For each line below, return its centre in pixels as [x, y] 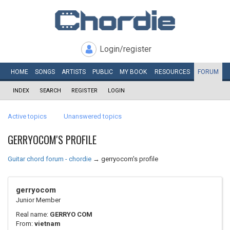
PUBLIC [102, 72]
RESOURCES [172, 72]
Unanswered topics [93, 116]
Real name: [33, 214]
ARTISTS [73, 72]
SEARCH [50, 91]
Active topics [27, 116]
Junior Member [38, 200]
